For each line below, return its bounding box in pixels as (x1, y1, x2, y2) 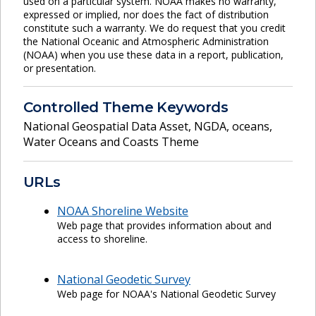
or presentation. (23, 61, 96, 75)
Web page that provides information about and (57, 219, 272, 233)
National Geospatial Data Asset (23, 119, 188, 135)
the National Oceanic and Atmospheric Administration (23, 34, 269, 48)
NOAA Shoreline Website (57, 203, 188, 219)
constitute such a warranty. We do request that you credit (23, 20, 286, 35)
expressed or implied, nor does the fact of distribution (23, 7, 269, 21)
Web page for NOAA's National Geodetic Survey (57, 287, 276, 301)
